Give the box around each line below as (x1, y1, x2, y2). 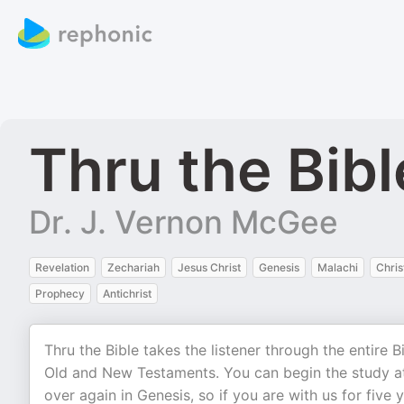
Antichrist (103, 287, 151, 300)
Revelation (35, 261, 89, 274)
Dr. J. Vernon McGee (29, 203, 338, 241)
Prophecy (35, 287, 85, 300)
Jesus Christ (178, 261, 241, 274)
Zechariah (107, 261, 160, 274)
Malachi (317, 261, 358, 274)
